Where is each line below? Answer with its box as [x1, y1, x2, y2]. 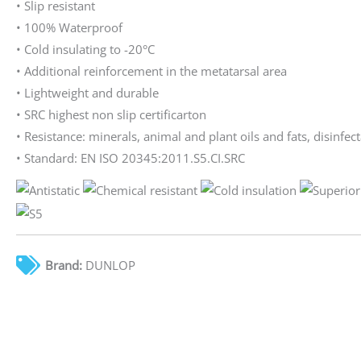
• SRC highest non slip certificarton [16, 106, 206, 122]
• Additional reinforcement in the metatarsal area [16, 62, 287, 79]
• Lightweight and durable [16, 84, 159, 101]
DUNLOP [82, 257, 135, 274]
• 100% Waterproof [16, 19, 122, 35]
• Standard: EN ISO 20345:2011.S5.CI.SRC [16, 149, 245, 166]
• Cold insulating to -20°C [16, 40, 155, 57]
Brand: [45, 257, 82, 274]
